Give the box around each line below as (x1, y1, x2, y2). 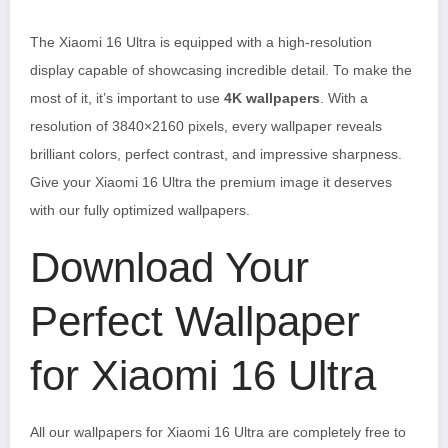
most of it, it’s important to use (30, 90, 224, 106)
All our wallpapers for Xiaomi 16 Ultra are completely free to (30, 424, 406, 440)
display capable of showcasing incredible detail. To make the (30, 62, 412, 78)
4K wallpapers (224, 90, 320, 106)
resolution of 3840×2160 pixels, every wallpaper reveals (30, 118, 382, 134)
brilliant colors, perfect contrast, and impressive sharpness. (30, 146, 402, 162)
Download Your (30, 243, 309, 291)
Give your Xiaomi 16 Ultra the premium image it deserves (30, 174, 392, 190)
